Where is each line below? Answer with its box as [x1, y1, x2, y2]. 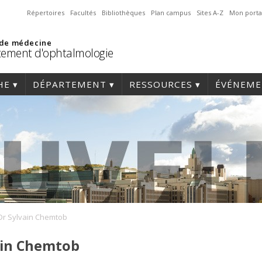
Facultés [70, 8, 96, 17]
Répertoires [27, 8, 64, 17]
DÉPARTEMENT [33, 78, 106, 90]
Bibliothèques [102, 8, 145, 17]
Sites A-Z [196, 8, 223, 17]
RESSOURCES [129, 78, 192, 90]
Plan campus [151, 8, 191, 17]
